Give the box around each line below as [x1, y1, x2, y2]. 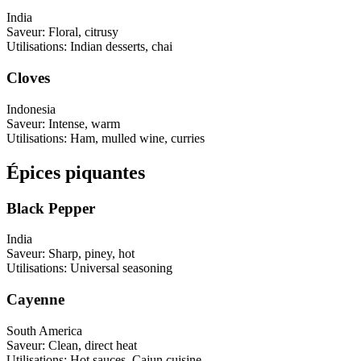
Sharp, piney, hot [48, 247, 135, 261]
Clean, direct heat [48, 338, 137, 352]
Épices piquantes [6, 161, 145, 183]
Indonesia [6, 102, 56, 116]
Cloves [6, 69, 50, 86]
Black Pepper [6, 199, 95, 217]
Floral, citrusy [48, 25, 118, 39]
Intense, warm [48, 116, 120, 131]
